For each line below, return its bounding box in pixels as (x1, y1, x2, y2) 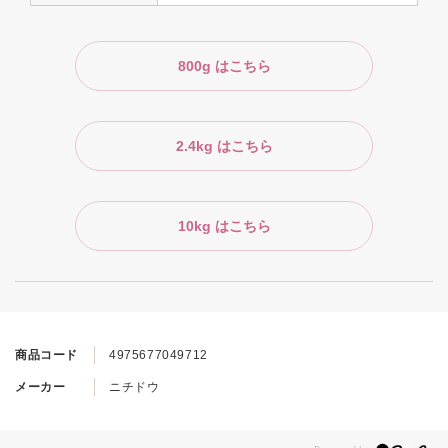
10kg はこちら (177, 218, 271, 235)
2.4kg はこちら (175, 138, 273, 155)
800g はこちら (177, 58, 271, 75)
